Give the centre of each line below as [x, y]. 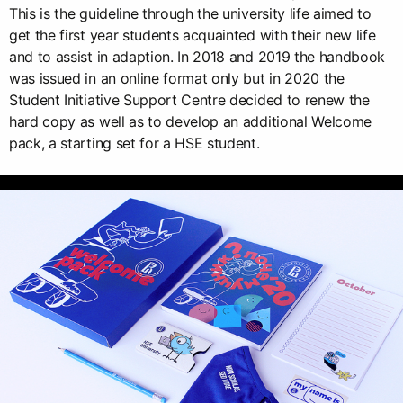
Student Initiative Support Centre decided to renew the [189, 100]
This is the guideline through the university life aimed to [190, 14]
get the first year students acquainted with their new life [193, 36]
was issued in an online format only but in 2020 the [177, 79]
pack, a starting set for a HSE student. [134, 143]
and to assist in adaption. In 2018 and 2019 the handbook [197, 57]
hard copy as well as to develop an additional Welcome [191, 122]
